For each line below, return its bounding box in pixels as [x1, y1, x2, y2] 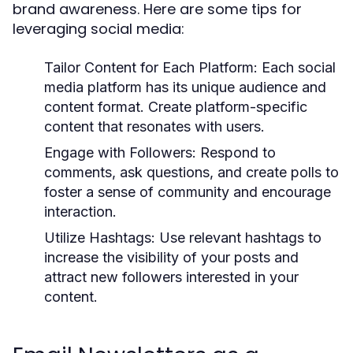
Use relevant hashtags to [155, 229, 321, 246]
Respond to [196, 144, 276, 161]
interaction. [44, 203, 117, 220]
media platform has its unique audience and [44, 79, 326, 95]
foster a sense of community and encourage [44, 184, 331, 200]
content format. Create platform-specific [44, 98, 307, 115]
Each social [258, 59, 336, 76]
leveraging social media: [13, 19, 184, 39]
